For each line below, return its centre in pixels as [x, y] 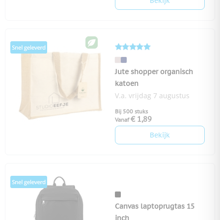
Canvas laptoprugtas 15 [155, 206]
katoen [127, 84]
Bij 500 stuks [131, 112]
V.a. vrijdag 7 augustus [152, 96]
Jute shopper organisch [154, 72]
